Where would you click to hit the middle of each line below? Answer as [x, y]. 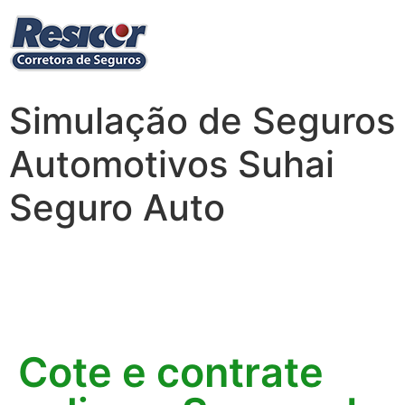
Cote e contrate [171, 372]
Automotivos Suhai [172, 164]
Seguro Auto [117, 207]
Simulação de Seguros [202, 121]
